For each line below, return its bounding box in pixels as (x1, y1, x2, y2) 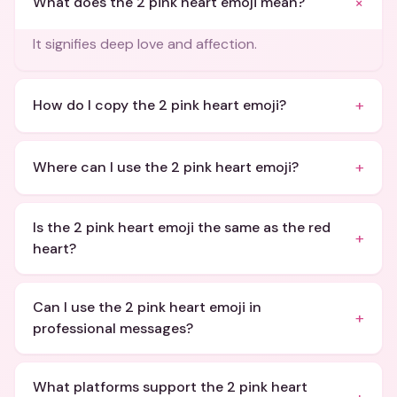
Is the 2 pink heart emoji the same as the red (33, 218, 331, 237)
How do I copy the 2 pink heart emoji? (33, 96, 286, 114)
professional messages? (33, 319, 193, 338)
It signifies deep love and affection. (33, 35, 257, 53)
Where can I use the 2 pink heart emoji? (33, 158, 299, 176)
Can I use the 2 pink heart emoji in (33, 298, 261, 316)
